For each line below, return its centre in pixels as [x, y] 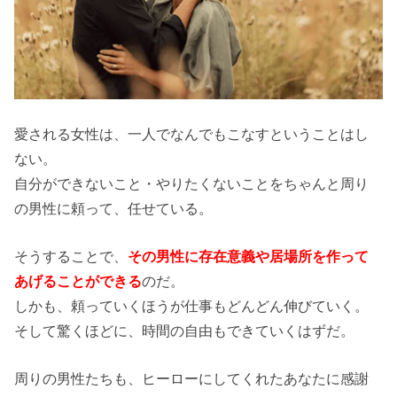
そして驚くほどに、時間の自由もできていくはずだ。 [185, 330]
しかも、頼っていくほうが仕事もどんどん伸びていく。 [192, 305]
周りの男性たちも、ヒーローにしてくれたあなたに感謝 [192, 379]
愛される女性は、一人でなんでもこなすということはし [192, 133]
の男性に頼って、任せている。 [114, 208]
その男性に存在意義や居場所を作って [249, 256]
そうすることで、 [71, 256]
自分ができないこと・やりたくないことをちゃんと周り [192, 183]
